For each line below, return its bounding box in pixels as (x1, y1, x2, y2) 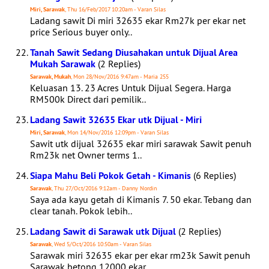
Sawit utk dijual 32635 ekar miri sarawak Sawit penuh (30, 138, 252, 150)
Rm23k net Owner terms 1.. (30, 149, 142, 161)
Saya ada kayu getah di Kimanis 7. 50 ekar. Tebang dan (30, 193, 252, 205)
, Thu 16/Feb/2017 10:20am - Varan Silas (65, 5, 166, 13)
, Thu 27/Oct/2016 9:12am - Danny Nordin (52, 184, 157, 192)
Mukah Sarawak (30, 58, 95, 70)
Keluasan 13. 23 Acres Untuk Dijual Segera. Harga (30, 82, 231, 94)
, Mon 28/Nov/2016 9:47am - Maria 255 (71, 73, 169, 80)
